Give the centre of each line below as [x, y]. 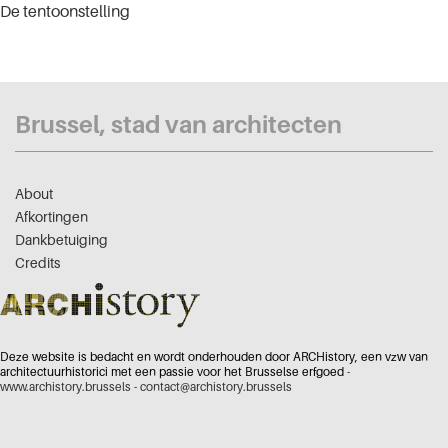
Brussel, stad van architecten [178, 124]
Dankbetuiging [61, 239]
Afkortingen [51, 216]
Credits [37, 262]
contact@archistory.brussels [216, 387]
